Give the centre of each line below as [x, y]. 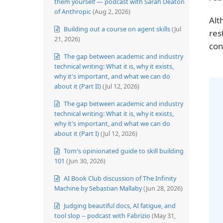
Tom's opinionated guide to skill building [123, 151]
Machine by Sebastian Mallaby [98, 188]
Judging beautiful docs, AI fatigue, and [119, 205]
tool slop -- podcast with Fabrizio [102, 215]
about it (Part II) [78, 86]
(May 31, [164, 215]
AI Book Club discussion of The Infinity [119, 178]
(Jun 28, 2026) [163, 188]
